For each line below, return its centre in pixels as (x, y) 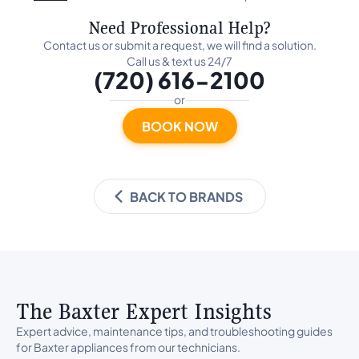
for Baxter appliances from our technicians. (128, 347)
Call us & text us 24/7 (179, 61)
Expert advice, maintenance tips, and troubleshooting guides (174, 331)
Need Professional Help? (179, 27)
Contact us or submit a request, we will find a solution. (179, 45)
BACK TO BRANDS (186, 196)
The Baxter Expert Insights (144, 311)
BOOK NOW (179, 126)
